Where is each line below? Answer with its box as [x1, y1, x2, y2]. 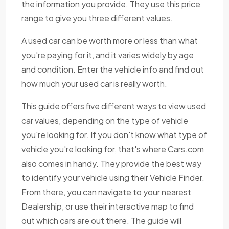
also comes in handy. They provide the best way [21, 158, 201, 169]
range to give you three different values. [21, 13, 173, 24]
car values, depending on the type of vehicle [21, 115, 188, 126]
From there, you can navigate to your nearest [21, 187, 191, 198]
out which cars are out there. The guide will [21, 215, 181, 226]
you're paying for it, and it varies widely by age [21, 50, 194, 61]
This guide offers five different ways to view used [21, 101, 206, 112]
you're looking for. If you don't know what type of [21, 129, 207, 141]
